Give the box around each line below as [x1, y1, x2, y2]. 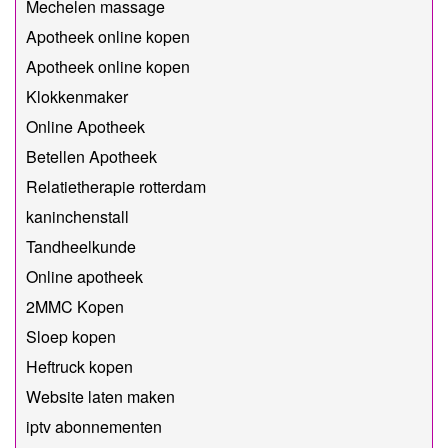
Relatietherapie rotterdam [26, 174, 206, 198]
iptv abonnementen [26, 414, 162, 438]
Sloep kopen [26, 324, 116, 348]
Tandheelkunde [26, 234, 136, 258]
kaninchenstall [26, 204, 129, 228]
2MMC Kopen [26, 294, 124, 318]
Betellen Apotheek [26, 144, 157, 168]
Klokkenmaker [26, 84, 128, 108]
